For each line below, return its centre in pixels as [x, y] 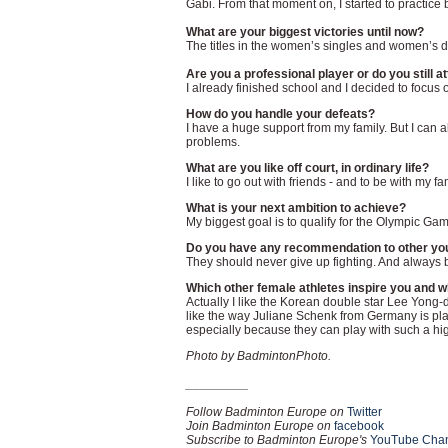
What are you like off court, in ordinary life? [307, 168]
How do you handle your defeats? [280, 114]
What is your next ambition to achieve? [295, 208]
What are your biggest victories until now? [304, 32]
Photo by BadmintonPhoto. [258, 356]
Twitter [364, 412]
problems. [212, 142]
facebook [358, 426]
